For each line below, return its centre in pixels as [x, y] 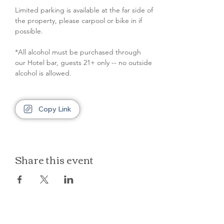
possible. [29, 31]
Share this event [54, 159]
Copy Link [55, 109]
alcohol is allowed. [43, 73]
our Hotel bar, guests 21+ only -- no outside [84, 62]
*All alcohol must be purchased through [79, 52]
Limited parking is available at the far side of [85, 10]
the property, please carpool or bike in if [79, 20]
